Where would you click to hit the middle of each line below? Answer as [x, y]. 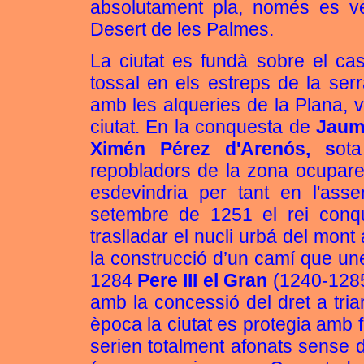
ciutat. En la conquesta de [203, 127]
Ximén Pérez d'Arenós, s [212, 149]
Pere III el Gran [202, 280]
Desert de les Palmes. [182, 29]
